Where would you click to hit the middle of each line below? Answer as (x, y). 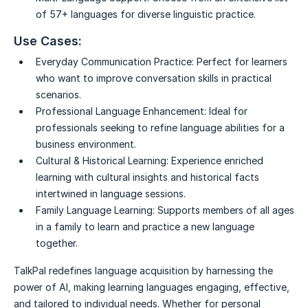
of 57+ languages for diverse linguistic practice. (146, 14)
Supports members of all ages (226, 210)
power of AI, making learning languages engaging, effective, (152, 287)
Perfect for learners (242, 62)
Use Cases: (48, 41)
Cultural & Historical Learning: (102, 161)
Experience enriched (217, 161)
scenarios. (58, 95)
